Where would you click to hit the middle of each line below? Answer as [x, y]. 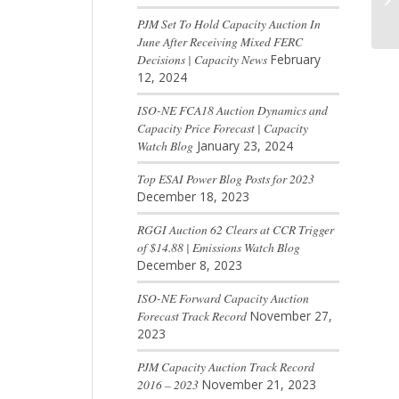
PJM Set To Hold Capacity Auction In [228, 24]
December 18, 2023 [193, 197]
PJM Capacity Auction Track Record [225, 367]
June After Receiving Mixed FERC [220, 42]
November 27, [291, 316]
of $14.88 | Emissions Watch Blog [218, 248]
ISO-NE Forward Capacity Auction [223, 298]
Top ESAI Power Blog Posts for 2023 [225, 179]
